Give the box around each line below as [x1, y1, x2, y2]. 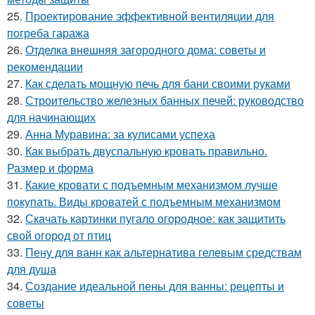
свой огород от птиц [7, 226, 111, 243]
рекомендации [7, 58, 83, 75]
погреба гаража [7, 24, 89, 41]
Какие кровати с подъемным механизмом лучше [25, 176, 278, 193]
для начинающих [7, 108, 96, 125]
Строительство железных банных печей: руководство [25, 91, 304, 108]
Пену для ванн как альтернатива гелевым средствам [25, 243, 302, 260]
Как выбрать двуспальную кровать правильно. [25, 142, 267, 159]
